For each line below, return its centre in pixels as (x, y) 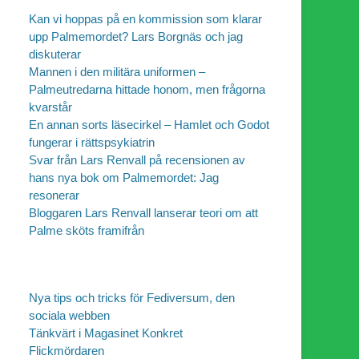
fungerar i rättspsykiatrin (92, 142)
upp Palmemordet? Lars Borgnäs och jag (136, 36)
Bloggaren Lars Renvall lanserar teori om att (143, 212)
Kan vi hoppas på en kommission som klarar (145, 18)
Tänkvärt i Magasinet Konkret (106, 333)
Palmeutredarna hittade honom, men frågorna (147, 89)
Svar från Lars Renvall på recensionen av (137, 159)
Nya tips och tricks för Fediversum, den (132, 297)
